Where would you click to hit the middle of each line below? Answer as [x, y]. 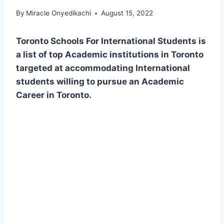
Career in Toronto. [54, 95]
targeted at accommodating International [103, 68]
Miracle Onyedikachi [59, 13]
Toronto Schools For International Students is [111, 41]
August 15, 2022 [127, 13]
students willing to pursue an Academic [100, 82]
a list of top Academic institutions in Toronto [110, 55]
